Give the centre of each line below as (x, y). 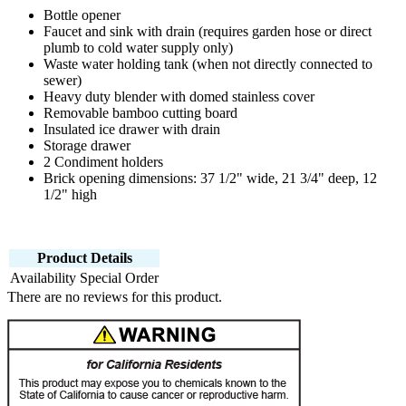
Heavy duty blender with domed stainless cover (179, 97)
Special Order (119, 278)
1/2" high (70, 195)
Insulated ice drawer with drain (132, 130)
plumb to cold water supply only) (138, 48)
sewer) (63, 81)
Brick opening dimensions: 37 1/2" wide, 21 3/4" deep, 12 (210, 179)
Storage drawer (87, 146)
